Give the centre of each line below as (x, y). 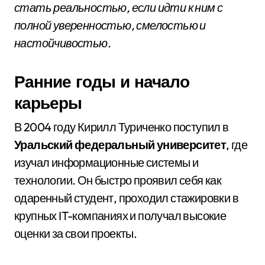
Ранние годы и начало (102, 81)
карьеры (48, 103)
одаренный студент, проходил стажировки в (126, 198)
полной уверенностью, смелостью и (110, 25)
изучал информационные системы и (106, 162)
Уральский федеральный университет (120, 145)
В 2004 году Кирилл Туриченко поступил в (122, 127)
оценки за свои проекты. (76, 233)
